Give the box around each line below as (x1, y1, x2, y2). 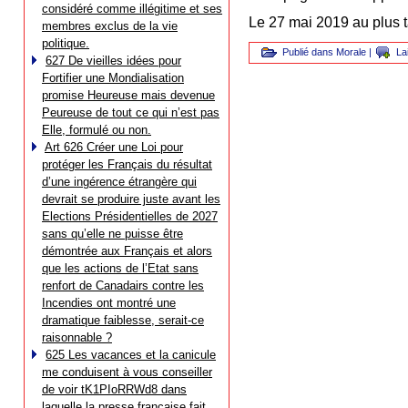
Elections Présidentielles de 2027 (42, 209, 218, 223)
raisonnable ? (42, 331, 112, 344)
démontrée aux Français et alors (42, 244, 212, 258)
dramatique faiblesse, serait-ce (42, 313, 204, 327)
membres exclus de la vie (42, 19, 178, 33)
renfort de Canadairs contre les (42, 279, 204, 292)
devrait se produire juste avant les (42, 192, 220, 206)
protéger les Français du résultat (42, 158, 212, 171)
